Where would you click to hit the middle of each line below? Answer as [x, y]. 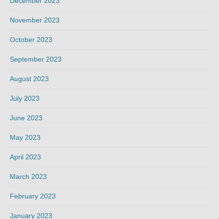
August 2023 [29, 79]
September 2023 [36, 59]
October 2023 [31, 40]
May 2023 [25, 138]
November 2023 [35, 20]
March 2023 [28, 177]
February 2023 [33, 196]
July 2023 [25, 99]
